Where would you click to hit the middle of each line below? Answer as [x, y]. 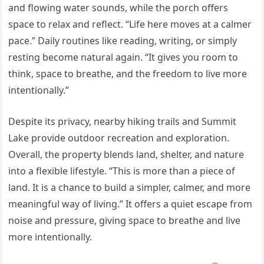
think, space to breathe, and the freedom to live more [128, 73]
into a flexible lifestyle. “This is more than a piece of [122, 171]
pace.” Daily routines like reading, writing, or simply [123, 40]
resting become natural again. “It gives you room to [123, 57]
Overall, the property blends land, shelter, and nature [126, 154]
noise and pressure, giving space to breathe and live [125, 220]
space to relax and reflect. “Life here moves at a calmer [130, 24]
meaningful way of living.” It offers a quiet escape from [131, 204]
